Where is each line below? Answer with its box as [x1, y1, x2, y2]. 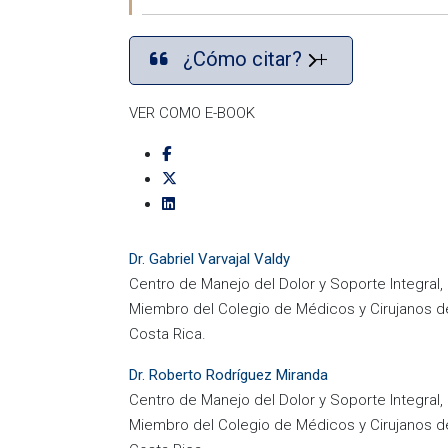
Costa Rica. [129, 325, 206, 343]
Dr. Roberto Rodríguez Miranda [129, 366, 328, 384]
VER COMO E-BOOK [129, 104, 255, 122]
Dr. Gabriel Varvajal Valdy [129, 250, 290, 268]
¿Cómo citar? [183, 47, 307, 71]
